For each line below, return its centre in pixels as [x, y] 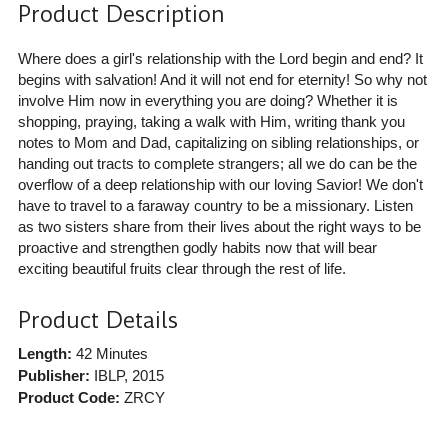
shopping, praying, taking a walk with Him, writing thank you [211, 121]
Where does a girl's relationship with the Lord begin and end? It [220, 58]
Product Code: [68, 397]
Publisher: [53, 375]
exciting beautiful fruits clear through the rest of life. [181, 268]
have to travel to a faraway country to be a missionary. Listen [215, 205]
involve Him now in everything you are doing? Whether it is [207, 100]
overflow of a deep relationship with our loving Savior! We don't [220, 184]
